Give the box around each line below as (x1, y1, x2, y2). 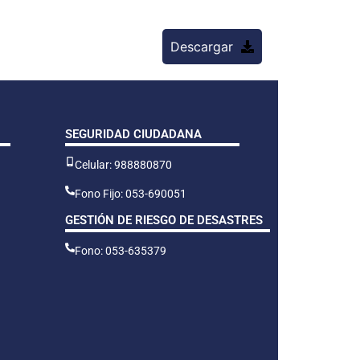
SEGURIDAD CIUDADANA (65, 126, 202, 141)
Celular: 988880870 (75, 157, 172, 171)
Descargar (170, 38, 233, 55)
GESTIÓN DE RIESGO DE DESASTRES (65, 212, 263, 227)
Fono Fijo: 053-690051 (75, 186, 186, 200)
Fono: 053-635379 (75, 243, 166, 257)
